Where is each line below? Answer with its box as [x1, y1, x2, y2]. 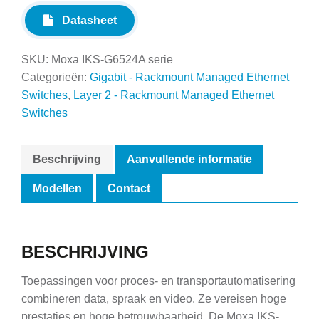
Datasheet [53, 14, 117, 27]
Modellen [33, 182, 82, 194]
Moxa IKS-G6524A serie [51, 53, 173, 66]
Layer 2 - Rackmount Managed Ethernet [73, 88, 274, 101]
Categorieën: [21, 70, 90, 83]
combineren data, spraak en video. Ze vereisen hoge [21, 293, 286, 305]
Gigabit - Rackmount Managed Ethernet [90, 70, 289, 83]
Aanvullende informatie [127, 152, 252, 165]
